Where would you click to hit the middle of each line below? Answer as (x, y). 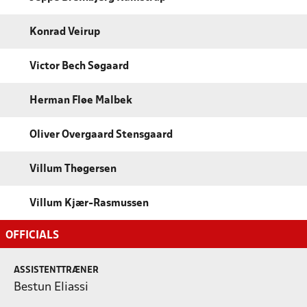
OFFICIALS (32, 235)
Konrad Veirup (65, 32)
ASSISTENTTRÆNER (56, 270)
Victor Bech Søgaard (79, 66)
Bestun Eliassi (51, 287)
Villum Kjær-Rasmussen (89, 203)
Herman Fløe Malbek (81, 100)
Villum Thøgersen (73, 169)
